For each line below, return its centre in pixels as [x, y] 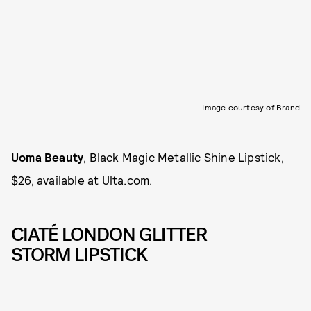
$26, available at [57, 180]
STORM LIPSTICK [79, 255]
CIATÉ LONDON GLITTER [109, 235]
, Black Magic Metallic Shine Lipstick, [184, 157]
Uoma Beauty [48, 157]
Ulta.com [126, 180]
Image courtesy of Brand [251, 107]
